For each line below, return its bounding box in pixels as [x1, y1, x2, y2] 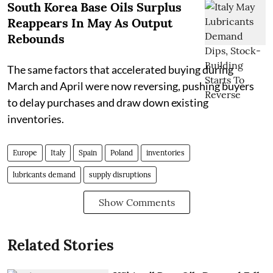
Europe [13, 148, 37, 158]
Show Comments [98, 196, 175, 209]
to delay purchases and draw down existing [7, 96, 208, 110]
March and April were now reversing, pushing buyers [7, 79, 254, 93]
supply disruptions [89, 170, 151, 180]
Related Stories [7, 236, 114, 255]
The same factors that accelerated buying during [7, 63, 233, 77]
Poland [110, 148, 133, 158]
